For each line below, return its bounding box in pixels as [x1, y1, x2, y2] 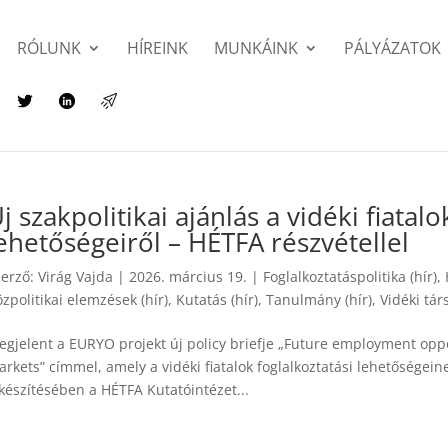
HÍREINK [127, 37, 189, 59]
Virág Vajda [38, 267, 114, 286]
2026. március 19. [129, 267, 248, 286]
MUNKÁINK [214, 37, 299, 59]
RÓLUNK [17, 37, 82, 59]
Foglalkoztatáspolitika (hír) [263, 267, 438, 286]
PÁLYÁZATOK [344, 37, 442, 59]
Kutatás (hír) [176, 290, 259, 309]
